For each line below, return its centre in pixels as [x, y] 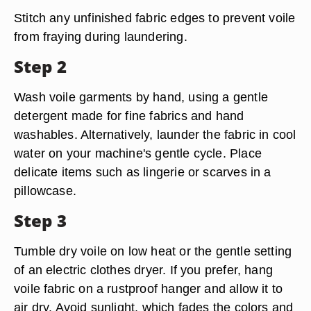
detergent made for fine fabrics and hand [129, 116]
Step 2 [40, 66]
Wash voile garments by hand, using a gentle [141, 97]
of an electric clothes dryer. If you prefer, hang [144, 270]
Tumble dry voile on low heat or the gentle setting [153, 251]
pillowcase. [45, 191]
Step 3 [40, 220]
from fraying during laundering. [101, 36]
